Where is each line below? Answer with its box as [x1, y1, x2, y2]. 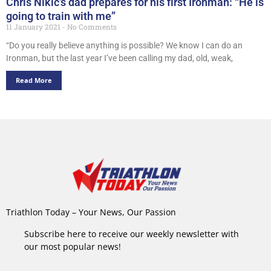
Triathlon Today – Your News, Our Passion [6, 206, 176, 218]
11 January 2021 [6, 21, 62, 31]
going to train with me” [6, 9, 116, 22]
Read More [16, 75, 52, 85]
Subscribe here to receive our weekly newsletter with [24, 227, 239, 240]
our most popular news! [24, 240, 121, 252]
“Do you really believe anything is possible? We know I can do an [6, 40, 243, 50]
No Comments [65, 21, 117, 31]
